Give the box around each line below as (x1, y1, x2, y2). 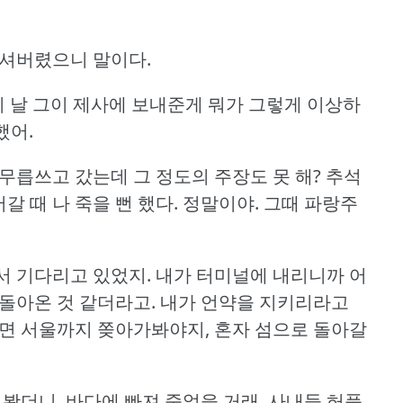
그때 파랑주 (264, 190, 358, 215)
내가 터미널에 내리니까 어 (156, 262, 367, 287)
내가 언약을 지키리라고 (160, 289, 349, 314)
